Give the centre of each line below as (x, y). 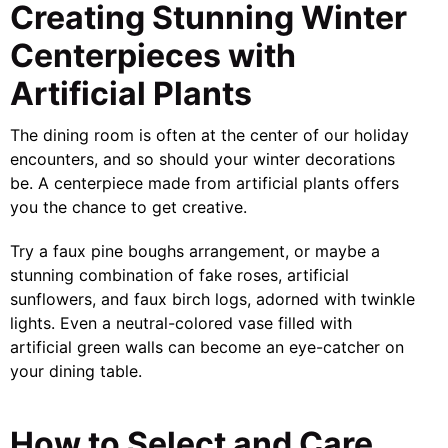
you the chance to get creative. (128, 206)
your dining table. (76, 371)
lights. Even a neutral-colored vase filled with (181, 323)
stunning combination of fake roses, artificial (179, 275)
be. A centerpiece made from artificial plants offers (204, 182)
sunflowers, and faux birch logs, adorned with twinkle (212, 299)
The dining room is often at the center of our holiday (209, 134)
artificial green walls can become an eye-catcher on (207, 347)
